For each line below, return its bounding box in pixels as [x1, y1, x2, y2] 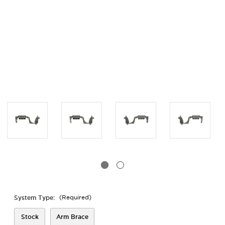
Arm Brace [56, 213, 88, 220]
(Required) [59, 194, 91, 200]
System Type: [14, 194, 57, 201]
